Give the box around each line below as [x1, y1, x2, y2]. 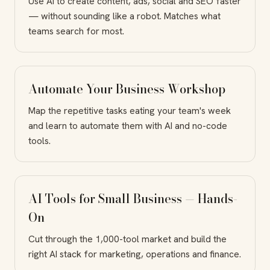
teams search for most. [28, 24, 124, 37]
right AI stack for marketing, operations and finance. [28, 247, 241, 260]
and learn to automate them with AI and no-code [28, 119, 227, 132]
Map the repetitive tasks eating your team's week [28, 104, 231, 117]
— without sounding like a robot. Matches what [28, 9, 221, 22]
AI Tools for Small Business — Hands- [28, 189, 237, 208]
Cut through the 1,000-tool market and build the [28, 232, 227, 245]
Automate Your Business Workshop [28, 79, 225, 98]
